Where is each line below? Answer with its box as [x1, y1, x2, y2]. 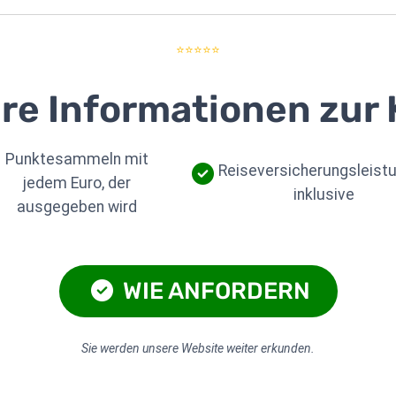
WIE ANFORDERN [117, 276, 310, 305]
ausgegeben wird [16, 197, 137, 216]
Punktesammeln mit [4, 149, 148, 168]
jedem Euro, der [22, 173, 131, 192]
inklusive [293, 186, 355, 204]
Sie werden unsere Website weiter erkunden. [81, 340, 315, 355]
